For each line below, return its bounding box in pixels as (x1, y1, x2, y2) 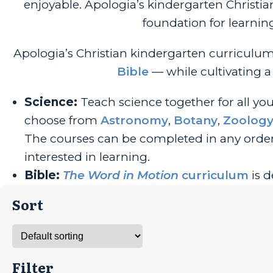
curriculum (179, 168, 249, 182)
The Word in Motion (63, 168, 179, 182)
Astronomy (101, 113, 168, 127)
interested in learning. (24, 149, 150, 164)
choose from (24, 113, 101, 127)
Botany (174, 113, 218, 127)
